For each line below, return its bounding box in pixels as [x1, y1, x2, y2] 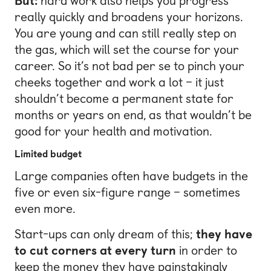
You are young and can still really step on [15, 26, 237, 41]
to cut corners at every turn [15, 243, 176, 258]
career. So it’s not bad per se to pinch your [15, 59, 244, 74]
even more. [15, 201, 76, 217]
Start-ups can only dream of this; [15, 227, 196, 241]
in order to [176, 243, 237, 258]
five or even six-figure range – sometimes [15, 185, 240, 200]
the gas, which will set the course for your [15, 42, 239, 57]
